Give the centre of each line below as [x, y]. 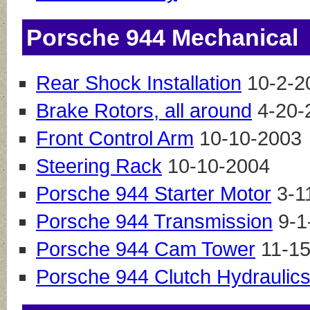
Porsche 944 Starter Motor [154, 194]
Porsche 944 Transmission [154, 222]
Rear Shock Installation [139, 83]
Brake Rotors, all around [144, 111]
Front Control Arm [115, 139]
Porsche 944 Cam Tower [146, 249]
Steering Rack [99, 166]
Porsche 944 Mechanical [162, 38]
